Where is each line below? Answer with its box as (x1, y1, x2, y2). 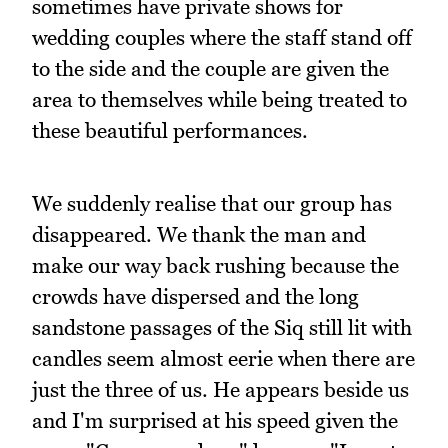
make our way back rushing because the (32, 252, 399, 278)
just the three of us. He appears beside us (32, 376, 409, 402)
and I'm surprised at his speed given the (32, 407, 398, 433)
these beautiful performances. (32, 117, 308, 143)
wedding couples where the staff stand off (32, 24, 412, 50)
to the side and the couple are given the (32, 55, 389, 81)
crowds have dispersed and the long (32, 283, 359, 309)
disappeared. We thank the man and (32, 221, 366, 247)
